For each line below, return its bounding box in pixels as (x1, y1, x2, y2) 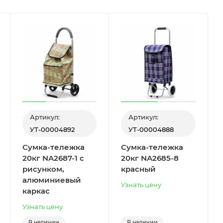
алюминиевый (22, 175, 81, 185)
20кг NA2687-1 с (22, 153, 84, 163)
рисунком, (22, 164, 64, 174)
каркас (22, 186, 50, 196)
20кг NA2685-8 (121, 153, 179, 163)
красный (121, 164, 156, 174)
